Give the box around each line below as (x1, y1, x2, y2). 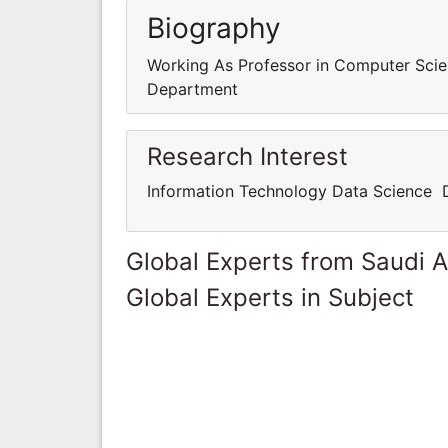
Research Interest (147, 141, 348, 171)
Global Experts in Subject (126, 282, 414, 312)
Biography (147, 10, 281, 45)
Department (147, 78, 238, 99)
